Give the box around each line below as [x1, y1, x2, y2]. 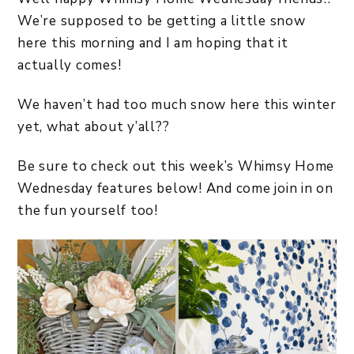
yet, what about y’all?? [17, 118, 170, 136]
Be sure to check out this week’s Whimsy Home [17, 157, 334, 175]
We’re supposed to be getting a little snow [17, 12, 306, 30]
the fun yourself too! [17, 201, 158, 220]
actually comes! [17, 56, 122, 74]
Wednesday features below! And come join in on [17, 179, 333, 198]
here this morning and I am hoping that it [17, 34, 288, 52]
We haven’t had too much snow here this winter [17, 96, 337, 114]
